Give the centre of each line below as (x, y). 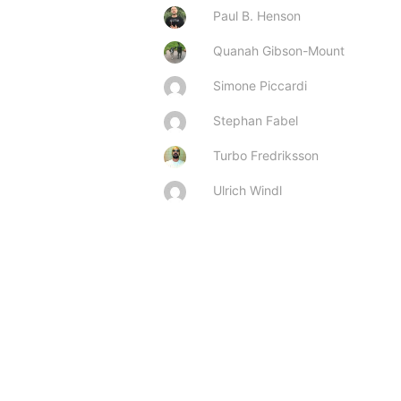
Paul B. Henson (257, 15)
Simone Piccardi (260, 85)
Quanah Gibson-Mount (279, 50)
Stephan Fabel (256, 120)
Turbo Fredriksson (266, 155)
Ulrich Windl (247, 190)
